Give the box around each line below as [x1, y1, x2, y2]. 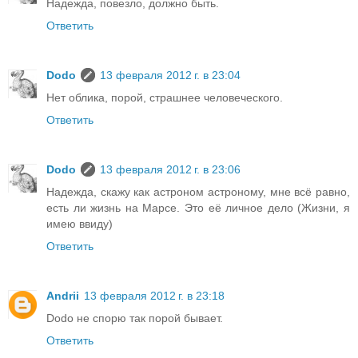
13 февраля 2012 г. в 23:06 [100, 162, 241, 176]
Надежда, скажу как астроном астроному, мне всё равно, [46, 185, 350, 198]
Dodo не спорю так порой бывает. [46, 311, 223, 324]
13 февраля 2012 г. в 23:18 [84, 288, 225, 302]
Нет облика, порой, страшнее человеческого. [46, 90, 283, 104]
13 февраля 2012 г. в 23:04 [100, 68, 241, 82]
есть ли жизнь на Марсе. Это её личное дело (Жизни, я [46, 201, 350, 214]
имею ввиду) [46, 217, 113, 230]
